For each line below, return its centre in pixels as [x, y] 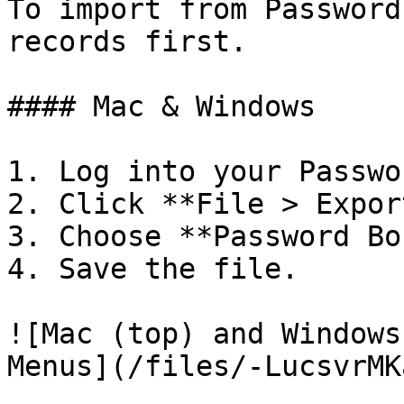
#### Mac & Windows [161, 106]
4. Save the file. [153, 269]
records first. [127, 41]
